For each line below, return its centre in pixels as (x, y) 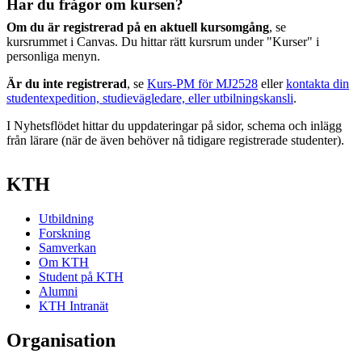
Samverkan (67, 247)
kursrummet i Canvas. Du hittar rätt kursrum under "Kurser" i (163, 42)
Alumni (58, 291)
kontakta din (318, 84)
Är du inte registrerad (67, 84)
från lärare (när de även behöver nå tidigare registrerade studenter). (175, 140)
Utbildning (66, 218)
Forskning (65, 233)
